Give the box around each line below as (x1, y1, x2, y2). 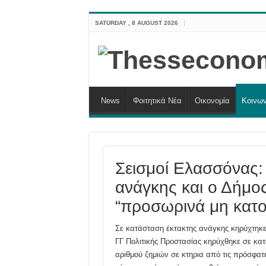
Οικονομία (194, 96, 230, 106)
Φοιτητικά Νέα (132, 96, 182, 106)
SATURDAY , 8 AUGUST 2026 (94, 20, 178, 26)
